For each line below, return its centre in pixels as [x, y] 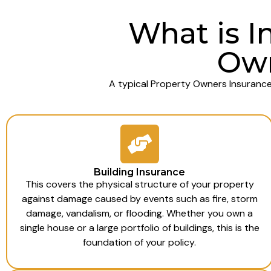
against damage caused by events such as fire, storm [139, 199]
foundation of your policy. [140, 243]
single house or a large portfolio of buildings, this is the [139, 228]
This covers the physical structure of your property [139, 184]
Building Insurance [140, 172]
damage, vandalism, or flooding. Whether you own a [140, 214]
